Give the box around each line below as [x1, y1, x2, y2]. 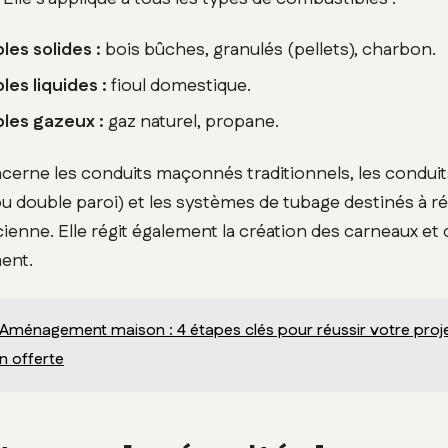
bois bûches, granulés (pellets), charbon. [101, 37, 437, 64]
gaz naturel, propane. [104, 109, 280, 136]
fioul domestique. [107, 73, 252, 100]
